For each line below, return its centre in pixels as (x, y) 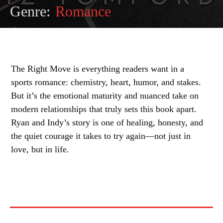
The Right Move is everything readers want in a (98, 69)
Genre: (30, 11)
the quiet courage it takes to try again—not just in (101, 136)
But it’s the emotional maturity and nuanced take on (105, 96)
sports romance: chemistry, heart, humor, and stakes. (106, 82)
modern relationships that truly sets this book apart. (104, 109)
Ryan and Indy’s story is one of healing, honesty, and (107, 122)
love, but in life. (40, 149)
